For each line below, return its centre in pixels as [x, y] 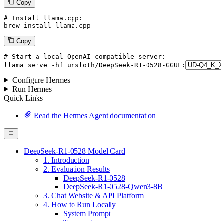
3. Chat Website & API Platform [93, 196]
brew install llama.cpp [47, 25]
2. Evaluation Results [76, 169]
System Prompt [87, 214]
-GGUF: [174, 65]
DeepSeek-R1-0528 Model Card [74, 151]
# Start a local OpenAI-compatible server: [85, 56]
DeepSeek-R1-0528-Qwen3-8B [113, 187]
